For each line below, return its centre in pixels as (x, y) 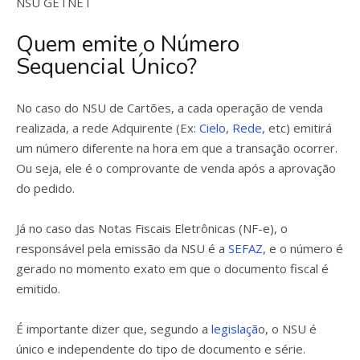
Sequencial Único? (106, 67)
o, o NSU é (287, 329)
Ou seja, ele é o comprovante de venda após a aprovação (176, 168)
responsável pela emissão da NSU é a (122, 248)
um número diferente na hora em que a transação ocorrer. (177, 148)
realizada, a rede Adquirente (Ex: (108, 128)
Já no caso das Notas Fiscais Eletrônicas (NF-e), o (152, 228)
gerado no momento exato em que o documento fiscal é (172, 268)
